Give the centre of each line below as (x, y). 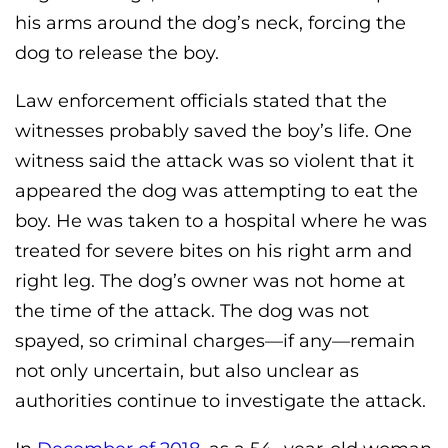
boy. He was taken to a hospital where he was (221, 220)
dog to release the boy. (117, 52)
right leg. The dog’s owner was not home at (210, 280)
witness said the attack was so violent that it (214, 160)
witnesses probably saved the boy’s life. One (213, 130)
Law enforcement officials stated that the (201, 100)
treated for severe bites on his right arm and (213, 250)
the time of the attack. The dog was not (192, 310)
